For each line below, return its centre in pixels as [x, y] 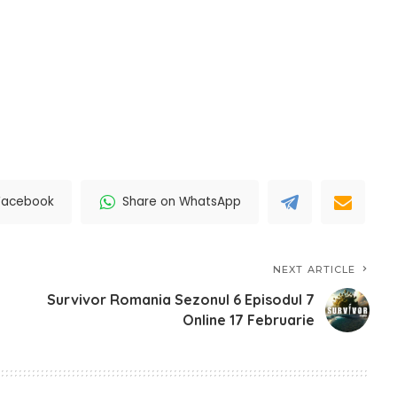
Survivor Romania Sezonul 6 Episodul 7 [181, 299]
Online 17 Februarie [249, 319]
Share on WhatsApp [182, 202]
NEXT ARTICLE [315, 269]
